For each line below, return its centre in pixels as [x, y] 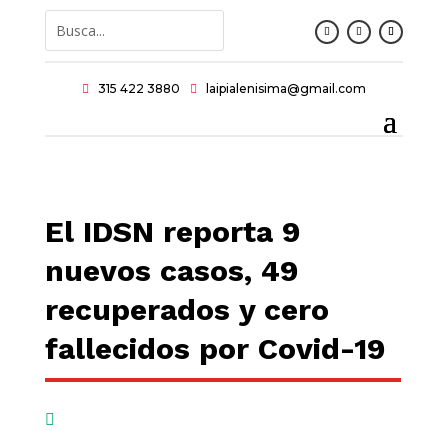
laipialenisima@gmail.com [285, 88]
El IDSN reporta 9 [172, 231]
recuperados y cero [186, 309]
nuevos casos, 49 [171, 270]
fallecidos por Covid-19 [215, 348]
